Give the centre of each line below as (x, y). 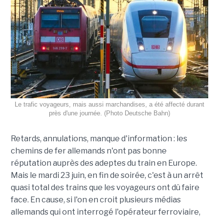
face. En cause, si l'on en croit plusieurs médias (96, 199)
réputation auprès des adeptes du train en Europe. (104, 163)
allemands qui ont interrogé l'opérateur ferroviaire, (105, 212)
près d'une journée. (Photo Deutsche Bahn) (109, 113)
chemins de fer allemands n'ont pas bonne (88, 151)
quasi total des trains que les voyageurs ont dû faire (105, 187)
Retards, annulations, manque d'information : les (99, 138)
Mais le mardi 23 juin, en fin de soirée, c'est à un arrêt (107, 175)
